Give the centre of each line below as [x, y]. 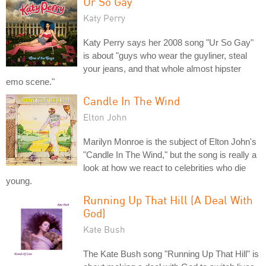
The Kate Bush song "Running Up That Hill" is [171, 254]
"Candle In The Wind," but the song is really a [170, 154]
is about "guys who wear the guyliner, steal [165, 55]
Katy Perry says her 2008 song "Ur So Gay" [168, 42]
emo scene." [30, 81]
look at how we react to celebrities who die [164, 167]
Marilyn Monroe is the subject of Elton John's [170, 141]
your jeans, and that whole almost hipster [162, 68]
